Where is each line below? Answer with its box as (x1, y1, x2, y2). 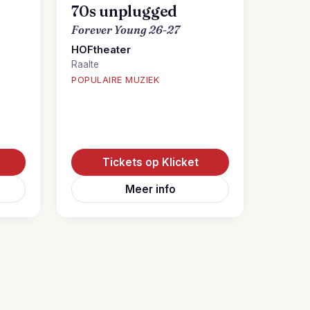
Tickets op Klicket (102, 156, 199, 169)
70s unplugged (71, 2, 178, 21)
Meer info (125, 183, 176, 196)
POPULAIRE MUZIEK (71, 75, 160, 85)
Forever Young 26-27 (71, 23, 180, 37)
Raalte (71, 59, 99, 70)
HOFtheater (71, 44, 131, 56)
